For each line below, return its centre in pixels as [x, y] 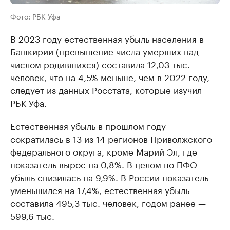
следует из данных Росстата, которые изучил [106, 89]
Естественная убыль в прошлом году [88, 125]
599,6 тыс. [32, 215]
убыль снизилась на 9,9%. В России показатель [109, 176]
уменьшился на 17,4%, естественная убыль [100, 189]
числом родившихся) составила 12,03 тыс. [100, 63]
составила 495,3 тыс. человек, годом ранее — [108, 202]
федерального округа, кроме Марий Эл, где [104, 151]
